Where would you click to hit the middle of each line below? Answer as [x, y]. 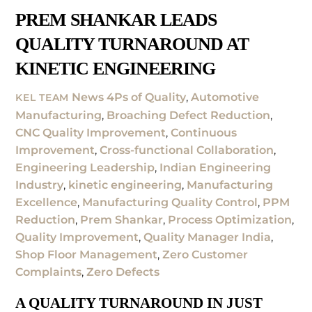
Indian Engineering [216, 167]
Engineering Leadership [85, 167]
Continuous [204, 132]
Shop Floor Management [87, 254]
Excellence [47, 202]
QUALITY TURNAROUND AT [132, 45]
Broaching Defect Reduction [189, 115]
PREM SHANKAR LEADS [116, 20]
